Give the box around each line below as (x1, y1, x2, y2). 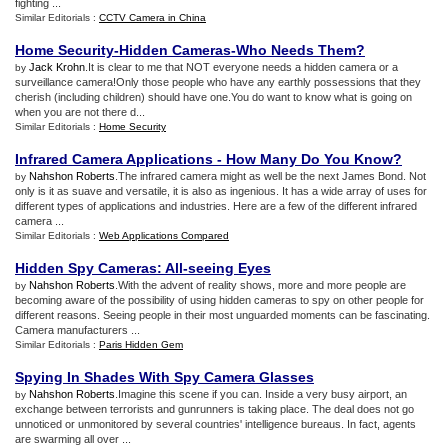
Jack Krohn (29, 61, 85, 73)
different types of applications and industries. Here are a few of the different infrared (15, 200, 417, 212)
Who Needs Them (236, 42, 356, 58)
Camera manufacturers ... (15, 324, 140, 336)
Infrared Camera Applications (15, 151, 213, 167)
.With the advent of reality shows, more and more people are (115, 279, 406, 291)
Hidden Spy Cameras (15, 260, 157, 276)
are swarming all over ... (15, 433, 131, 445)
